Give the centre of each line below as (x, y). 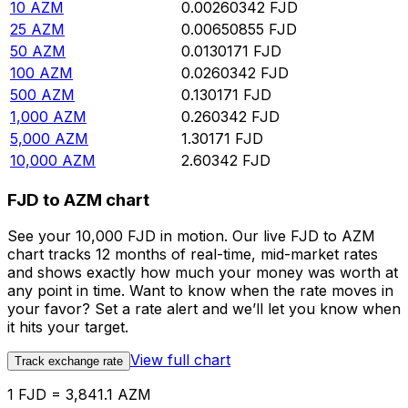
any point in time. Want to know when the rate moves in (200, 291)
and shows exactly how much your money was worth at (203, 273)
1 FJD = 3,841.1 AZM (79, 395)
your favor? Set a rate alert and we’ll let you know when (204, 309)
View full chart (180, 360)
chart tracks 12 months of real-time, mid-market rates (193, 255)
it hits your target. (68, 327)
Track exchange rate (69, 362)
